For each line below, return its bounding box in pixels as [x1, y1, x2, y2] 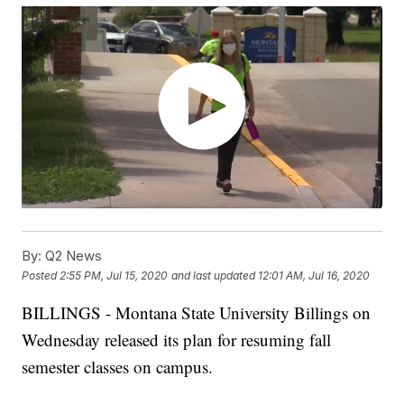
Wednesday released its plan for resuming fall [22, 328, 332, 352]
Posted [22, 268, 60, 282]
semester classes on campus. [22, 355, 214, 379]
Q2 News [41, 247, 103, 265]
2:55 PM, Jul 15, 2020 [60, 268, 169, 282]
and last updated [171, 268, 256, 282]
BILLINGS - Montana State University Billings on [22, 301, 372, 325]
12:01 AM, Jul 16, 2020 [258, 268, 371, 282]
